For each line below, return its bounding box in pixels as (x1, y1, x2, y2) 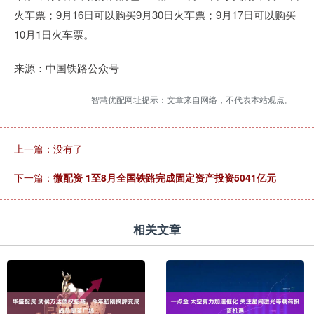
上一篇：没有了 (14, 142, 83, 156)
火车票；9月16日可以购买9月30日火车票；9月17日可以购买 (14, 7, 296, 22)
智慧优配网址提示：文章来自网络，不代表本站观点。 (91, 93, 293, 105)
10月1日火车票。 (14, 27, 94, 41)
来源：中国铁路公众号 (14, 60, 119, 75)
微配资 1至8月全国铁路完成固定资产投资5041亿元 (53, 170, 276, 184)
